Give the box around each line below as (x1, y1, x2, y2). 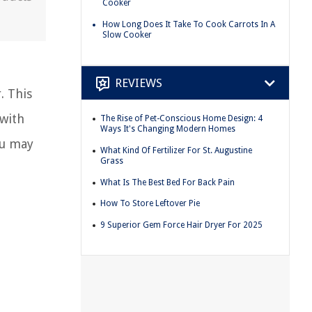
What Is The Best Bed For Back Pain (100, 177, 235, 187)
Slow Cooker (102, 29, 152, 40)
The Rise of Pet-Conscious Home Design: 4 (100, 114, 263, 124)
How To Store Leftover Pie (100, 198, 200, 209)
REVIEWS (115, 75, 162, 90)
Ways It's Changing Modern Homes (100, 124, 235, 134)
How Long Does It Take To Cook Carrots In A (102, 19, 275, 29)
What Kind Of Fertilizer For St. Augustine (100, 145, 252, 155)
